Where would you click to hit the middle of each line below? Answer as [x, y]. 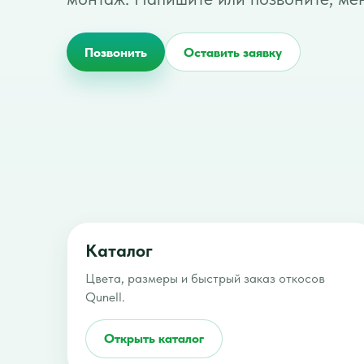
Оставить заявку [233, 52]
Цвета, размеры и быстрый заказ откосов [205, 278]
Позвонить [116, 52]
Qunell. [105, 297]
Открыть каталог [154, 339]
